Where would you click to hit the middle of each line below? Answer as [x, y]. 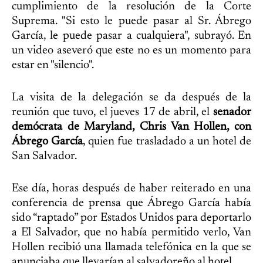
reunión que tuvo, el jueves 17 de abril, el [112, 112]
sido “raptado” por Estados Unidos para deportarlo [131, 218]
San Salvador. [44, 156]
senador [232, 112]
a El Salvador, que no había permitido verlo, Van [131, 233]
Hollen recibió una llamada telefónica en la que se [131, 247]
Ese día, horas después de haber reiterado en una [131, 189]
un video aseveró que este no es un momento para [131, 51]
